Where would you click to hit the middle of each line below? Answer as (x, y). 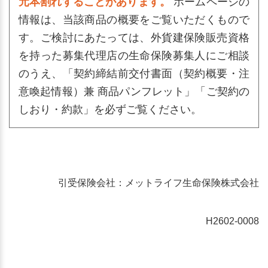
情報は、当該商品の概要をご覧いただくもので (134, 20)
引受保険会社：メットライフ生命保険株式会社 (159, 183)
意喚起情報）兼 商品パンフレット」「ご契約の (134, 92)
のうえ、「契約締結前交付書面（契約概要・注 (134, 74)
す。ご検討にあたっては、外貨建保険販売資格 (134, 38)
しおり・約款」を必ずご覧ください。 (110, 109)
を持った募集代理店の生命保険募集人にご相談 (134, 56)
